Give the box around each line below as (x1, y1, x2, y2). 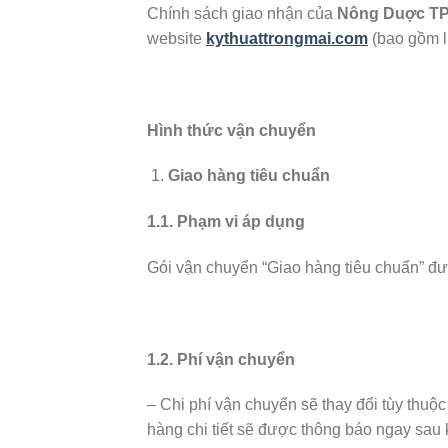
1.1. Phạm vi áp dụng (147, 213, 305, 231)
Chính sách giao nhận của (147, 4, 337, 22)
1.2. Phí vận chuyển (147, 350, 295, 368)
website (147, 29, 206, 47)
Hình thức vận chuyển (147, 121, 316, 139)
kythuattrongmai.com (206, 29, 368, 47)
